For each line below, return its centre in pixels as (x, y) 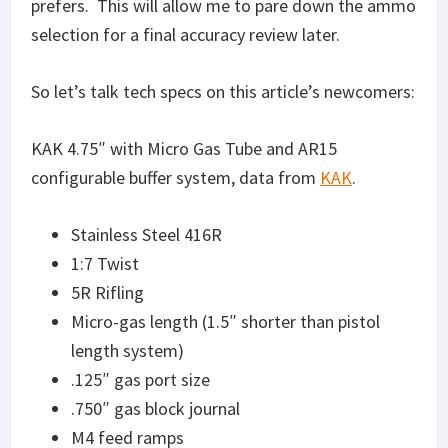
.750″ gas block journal (155, 408)
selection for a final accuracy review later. (185, 34)
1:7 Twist (105, 263)
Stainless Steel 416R (146, 234)
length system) (127, 350)
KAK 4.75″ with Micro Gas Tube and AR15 (184, 148)
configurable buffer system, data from (175, 177)
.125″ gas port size (140, 379)
